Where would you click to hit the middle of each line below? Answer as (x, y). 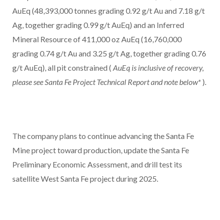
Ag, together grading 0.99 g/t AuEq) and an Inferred (98, 25)
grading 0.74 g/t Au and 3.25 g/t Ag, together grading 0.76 (109, 54)
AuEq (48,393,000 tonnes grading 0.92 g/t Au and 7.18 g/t (109, 11)
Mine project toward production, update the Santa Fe (101, 150)
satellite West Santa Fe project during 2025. (85, 179)
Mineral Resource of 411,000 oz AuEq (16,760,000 (97, 39)
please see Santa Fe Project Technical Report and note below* (107, 82)
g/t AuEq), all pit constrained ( (63, 68)
